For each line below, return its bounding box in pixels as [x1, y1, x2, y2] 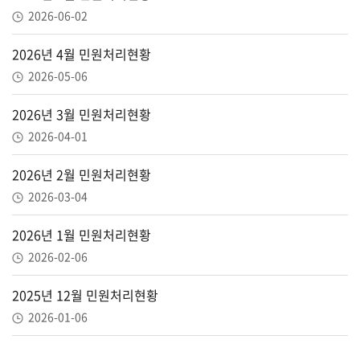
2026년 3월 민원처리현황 [12, 104, 151, 124]
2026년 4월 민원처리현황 [12, 44, 151, 63]
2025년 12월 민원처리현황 [12, 285, 158, 305]
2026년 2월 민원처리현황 [12, 165, 151, 184]
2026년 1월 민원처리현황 [12, 225, 151, 244]
